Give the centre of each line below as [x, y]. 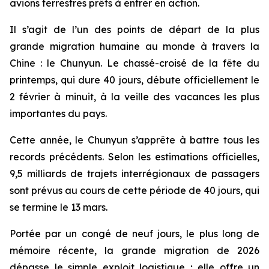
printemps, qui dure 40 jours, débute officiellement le [134, 80]
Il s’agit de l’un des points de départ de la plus [134, 29]
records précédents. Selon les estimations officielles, [134, 157]
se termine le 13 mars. [59, 207]
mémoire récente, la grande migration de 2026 [134, 250]
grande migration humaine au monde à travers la [134, 46]
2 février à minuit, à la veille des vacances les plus [134, 97]
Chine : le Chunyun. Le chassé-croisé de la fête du [134, 63]
